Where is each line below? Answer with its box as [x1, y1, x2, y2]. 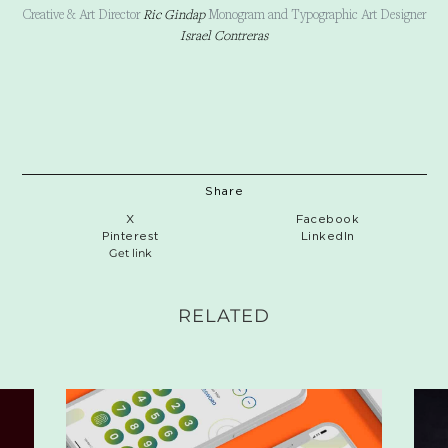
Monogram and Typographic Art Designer [207, 5, 426, 24]
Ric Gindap [139, 5, 205, 24]
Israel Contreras [180, 26, 268, 45]
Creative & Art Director [22, 5, 140, 24]
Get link [108, 245, 152, 260]
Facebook [296, 212, 360, 225]
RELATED [178, 304, 270, 326]
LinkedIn [300, 229, 355, 242]
